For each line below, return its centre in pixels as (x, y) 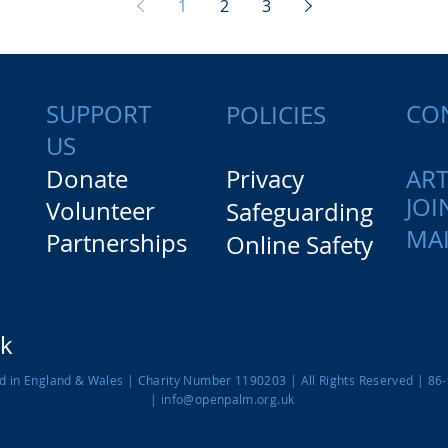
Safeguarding (299, 211)
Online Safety (299, 244)
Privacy (264, 178)
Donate (87, 178)
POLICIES (275, 114)
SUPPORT (99, 114)
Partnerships (117, 242)
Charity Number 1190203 (212, 379)
